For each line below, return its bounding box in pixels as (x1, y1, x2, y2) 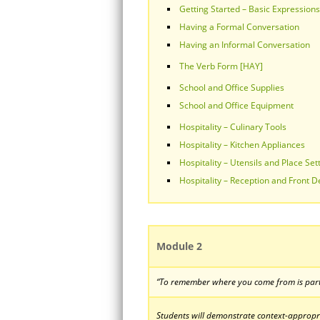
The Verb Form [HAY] (179, 60, 263, 72)
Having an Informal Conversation (179, 39, 310, 51)
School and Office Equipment (179, 99, 294, 111)
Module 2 (156, 239, 202, 253)
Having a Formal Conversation (179, 21, 299, 33)
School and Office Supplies (179, 81, 284, 94)
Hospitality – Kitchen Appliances (179, 139, 305, 151)
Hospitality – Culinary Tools (179, 121, 286, 133)
